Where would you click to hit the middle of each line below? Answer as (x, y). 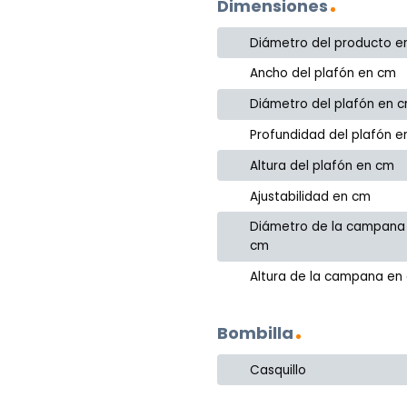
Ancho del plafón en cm (323, 74)
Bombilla (255, 333)
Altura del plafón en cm (323, 165)
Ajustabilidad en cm (311, 196)
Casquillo (278, 370)
